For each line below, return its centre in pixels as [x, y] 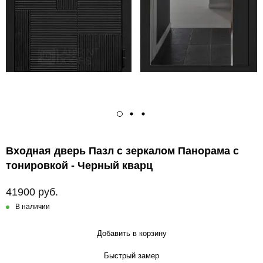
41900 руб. [32, 192]
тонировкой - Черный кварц [79, 166]
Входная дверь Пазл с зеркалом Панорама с [122, 151]
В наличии [33, 207]
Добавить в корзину [131, 234]
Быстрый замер [131, 256]
